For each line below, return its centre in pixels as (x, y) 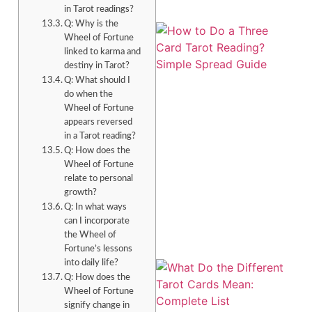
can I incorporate (97, 221)
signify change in (97, 306)
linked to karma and (103, 52)
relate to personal (99, 179)
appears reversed (99, 123)
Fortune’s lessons (99, 249)
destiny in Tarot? (97, 66)
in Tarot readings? (99, 10)
